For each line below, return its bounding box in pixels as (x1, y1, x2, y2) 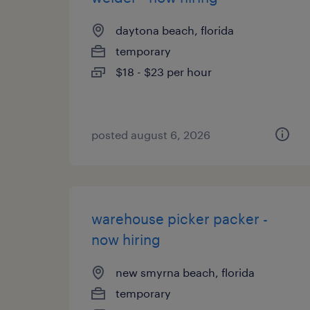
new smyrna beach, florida (116, 266, 255, 279)
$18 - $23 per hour (116, 65, 212, 78)
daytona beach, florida (116, 24, 234, 37)
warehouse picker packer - (91, 210, 268, 227)
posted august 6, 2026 (91, 128, 210, 141)
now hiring (91, 231, 161, 248)
